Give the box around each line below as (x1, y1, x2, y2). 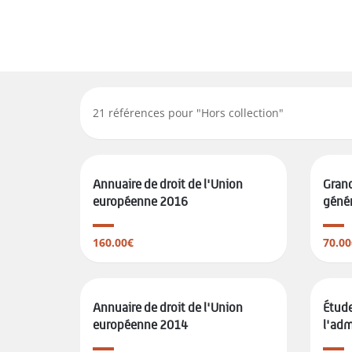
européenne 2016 (93, 194, 188, 209)
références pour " (105, 105, 201, 120)
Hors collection (201, 105, 279, 120)
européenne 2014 (93, 317, 188, 332)
